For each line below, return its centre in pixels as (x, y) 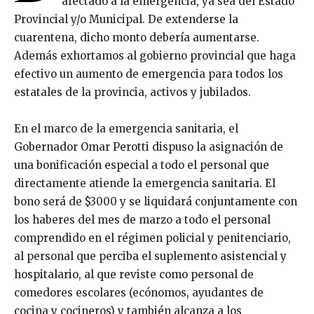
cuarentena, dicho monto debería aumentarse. (137, 37)
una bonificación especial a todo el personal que (142, 165)
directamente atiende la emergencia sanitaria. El (145, 183)
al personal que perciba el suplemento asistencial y (150, 256)
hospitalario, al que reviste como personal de (134, 274)
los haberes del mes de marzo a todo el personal (142, 219)
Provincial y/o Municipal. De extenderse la (126, 19)
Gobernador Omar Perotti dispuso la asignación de (149, 146)
